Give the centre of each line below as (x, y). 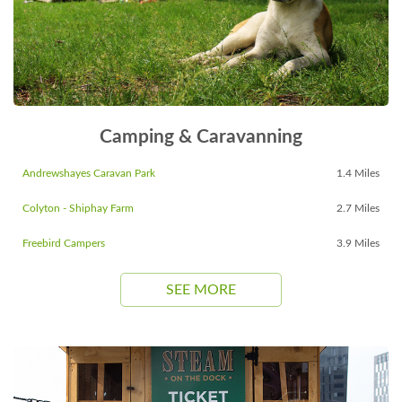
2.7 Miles (358, 208)
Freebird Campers (64, 243)
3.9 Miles (358, 243)
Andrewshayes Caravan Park (89, 173)
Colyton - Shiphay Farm (78, 208)
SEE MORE (201, 289)
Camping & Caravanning (201, 136)
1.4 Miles (358, 173)
